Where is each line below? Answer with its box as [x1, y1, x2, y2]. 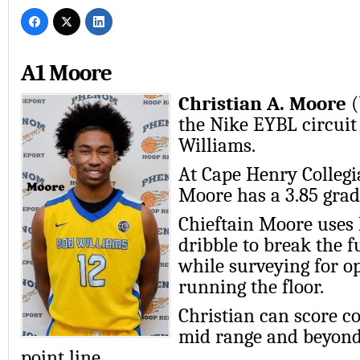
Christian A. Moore [178, 92, 346, 115]
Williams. [178, 133, 256, 157]
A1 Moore [21, 59, 112, 86]
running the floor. [178, 275, 324, 298]
